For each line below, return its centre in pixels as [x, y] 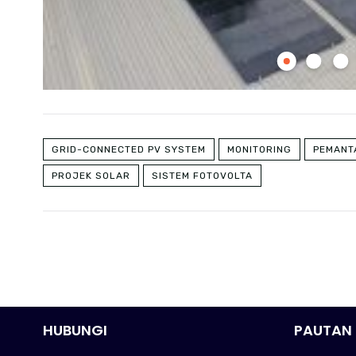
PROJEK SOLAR [91, 175]
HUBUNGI [75, 330]
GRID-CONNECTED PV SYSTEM [128, 149]
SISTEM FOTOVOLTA [202, 175]
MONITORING [259, 149]
